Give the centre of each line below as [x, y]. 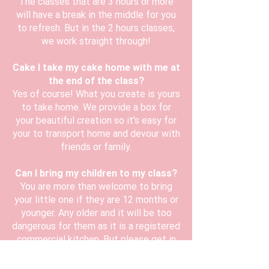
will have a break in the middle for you [96, 15]
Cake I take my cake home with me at [96, 68]
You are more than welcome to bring [96, 187]
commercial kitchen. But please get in [96, 240]
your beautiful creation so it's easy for [96, 121]
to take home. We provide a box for [96, 107]
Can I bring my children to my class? [96, 174]
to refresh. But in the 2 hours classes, [96, 28]
